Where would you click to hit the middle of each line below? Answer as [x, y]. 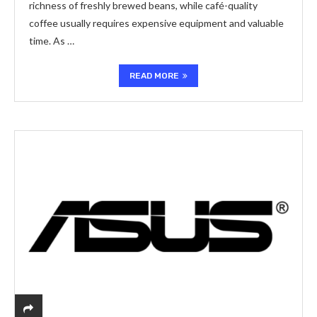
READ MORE [154, 76]
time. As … [52, 41]
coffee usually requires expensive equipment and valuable [156, 23]
